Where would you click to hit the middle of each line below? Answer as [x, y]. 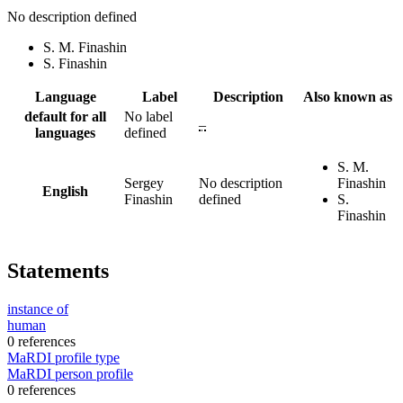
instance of [38, 309]
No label [148, 116]
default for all [65, 116]
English [65, 191]
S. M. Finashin [85, 47]
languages [65, 132]
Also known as [347, 96]
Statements [58, 270]
